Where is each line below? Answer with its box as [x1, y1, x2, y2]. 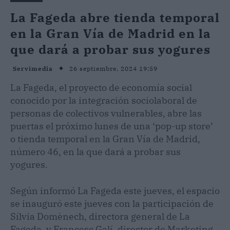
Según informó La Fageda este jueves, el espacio [10, 184, 220, 197]
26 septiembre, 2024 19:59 [69, 64, 158, 72]
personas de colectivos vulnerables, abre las [10, 107, 202, 119]
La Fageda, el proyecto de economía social [10, 81, 192, 93]
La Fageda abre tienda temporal [10, 9, 220, 26]
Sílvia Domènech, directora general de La [10, 210, 190, 222]
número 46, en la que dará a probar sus [10, 145, 181, 158]
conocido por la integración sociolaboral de [10, 94, 197, 106]
